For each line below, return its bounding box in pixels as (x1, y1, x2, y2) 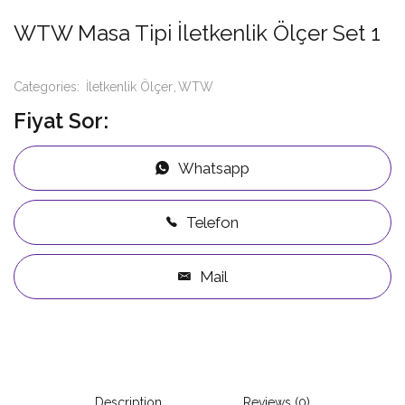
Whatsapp (178, 159, 250, 177)
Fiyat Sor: (14, 108, 108, 134)
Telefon (186, 213, 239, 231)
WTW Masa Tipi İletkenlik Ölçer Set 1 (14, 20, 381, 46)
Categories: (14, 80, 83, 94)
